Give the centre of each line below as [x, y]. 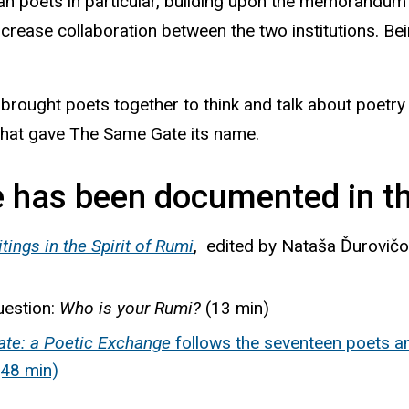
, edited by [237, 246]
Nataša [309, 246]
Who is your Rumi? [130, 308]
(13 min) [235, 308]
